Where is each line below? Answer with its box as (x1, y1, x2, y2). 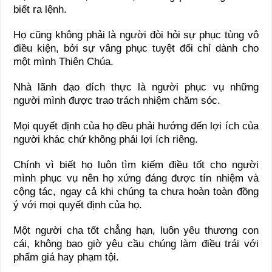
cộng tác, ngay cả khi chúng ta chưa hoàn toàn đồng (13, 186, 259, 198)
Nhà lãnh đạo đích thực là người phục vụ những (13, 81, 259, 93)
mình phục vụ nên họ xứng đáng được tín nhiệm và (13, 172, 259, 185)
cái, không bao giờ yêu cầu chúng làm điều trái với (13, 238, 259, 250)
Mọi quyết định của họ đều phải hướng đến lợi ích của (13, 120, 259, 132)
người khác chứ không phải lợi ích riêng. (13, 134, 199, 146)
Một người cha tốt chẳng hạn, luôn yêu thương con (13, 225, 259, 237)
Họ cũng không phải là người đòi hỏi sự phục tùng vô (13, 29, 259, 41)
